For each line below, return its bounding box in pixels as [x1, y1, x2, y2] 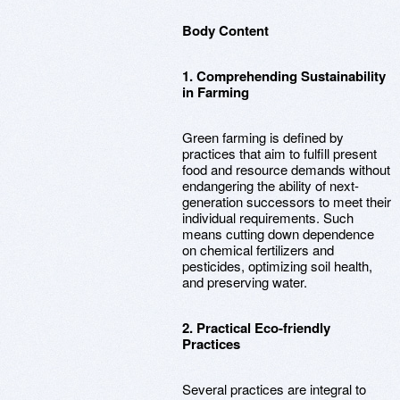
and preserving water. [182, 272, 307, 291]
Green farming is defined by [182, 128, 344, 146]
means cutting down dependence [182, 224, 374, 243]
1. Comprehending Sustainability [182, 66, 386, 86]
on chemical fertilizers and [182, 240, 334, 259]
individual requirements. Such [182, 208, 354, 227]
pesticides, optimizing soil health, [182, 256, 372, 275]
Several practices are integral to [182, 379, 366, 398]
